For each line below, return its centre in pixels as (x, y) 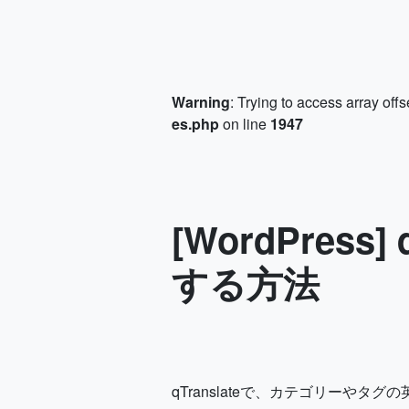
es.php (195, 124)
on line (245, 124)
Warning (201, 102)
